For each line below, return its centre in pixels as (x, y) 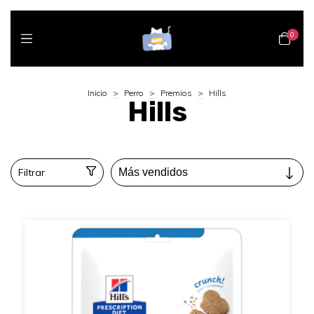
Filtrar (32, 172)
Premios (176, 93)
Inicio (97, 93)
